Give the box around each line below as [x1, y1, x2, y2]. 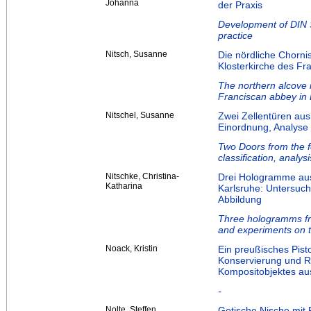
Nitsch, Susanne [106, 49, 167, 60]
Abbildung [218, 194, 262, 205]
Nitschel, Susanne [106, 110, 174, 121]
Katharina [106, 181, 142, 192]
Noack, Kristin [106, 244, 158, 254]
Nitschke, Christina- [106, 171, 179, 182]
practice [218, 30, 253, 42]
